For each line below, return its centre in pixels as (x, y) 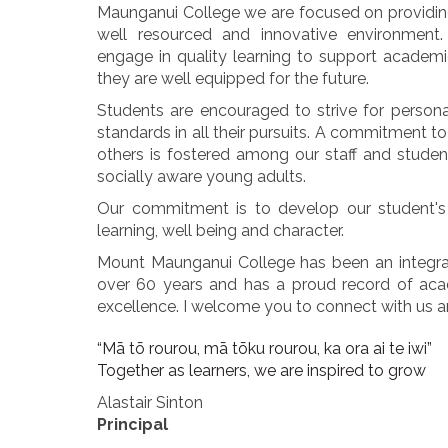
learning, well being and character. (220, 230)
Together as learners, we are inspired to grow (261, 370)
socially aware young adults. (201, 176)
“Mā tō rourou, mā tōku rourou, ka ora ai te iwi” (264, 348)
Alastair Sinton (150, 402)
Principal (132, 424)
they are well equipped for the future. (233, 78)
